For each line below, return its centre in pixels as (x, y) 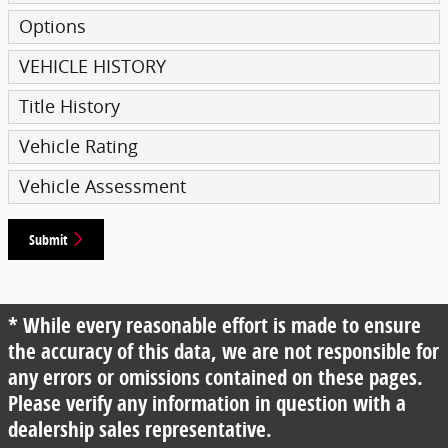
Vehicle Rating (78, 146)
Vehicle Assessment (102, 186)
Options (52, 26)
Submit (48, 239)
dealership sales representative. (140, 429)
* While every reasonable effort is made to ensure (214, 325)
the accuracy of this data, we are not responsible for (223, 351)
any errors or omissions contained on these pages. (215, 377)
